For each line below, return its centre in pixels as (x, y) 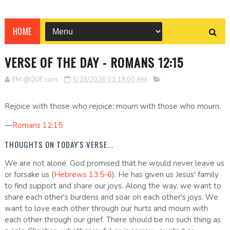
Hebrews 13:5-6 (83, 175)
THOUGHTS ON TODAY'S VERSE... (59, 145)
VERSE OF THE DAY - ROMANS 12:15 (94, 62)
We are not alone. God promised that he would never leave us (114, 164)
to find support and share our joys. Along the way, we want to (113, 186)
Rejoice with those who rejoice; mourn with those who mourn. (112, 107)
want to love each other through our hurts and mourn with (106, 209)
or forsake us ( (29, 175)
